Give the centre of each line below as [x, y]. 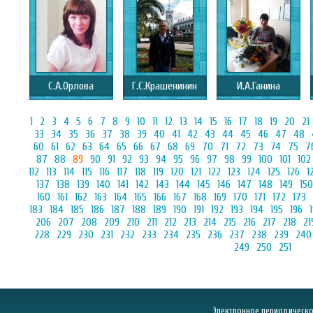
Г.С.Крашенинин [165, 86]
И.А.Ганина [259, 86]
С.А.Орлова [71, 86]
